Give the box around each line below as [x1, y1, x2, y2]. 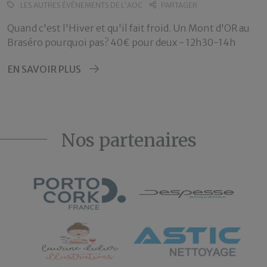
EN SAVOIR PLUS [8, 63, 81, 76]
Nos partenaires [61, 129, 197, 152]
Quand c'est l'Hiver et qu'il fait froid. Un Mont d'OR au [7, 22, 250, 35]
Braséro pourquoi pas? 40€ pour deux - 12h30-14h [7, 36, 236, 49]
